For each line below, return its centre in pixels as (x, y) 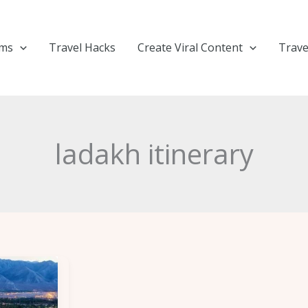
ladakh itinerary (154, 154)
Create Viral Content (190, 47)
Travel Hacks (82, 47)
